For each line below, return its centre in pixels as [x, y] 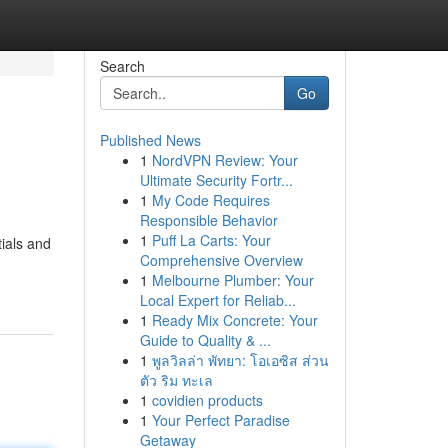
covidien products [207, 400]
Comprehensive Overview [221, 260]
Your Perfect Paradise [220, 420]
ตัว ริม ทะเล [176, 380]
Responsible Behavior [208, 220]
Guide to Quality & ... [205, 340]
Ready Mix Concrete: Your [234, 320]
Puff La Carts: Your [211, 240]
